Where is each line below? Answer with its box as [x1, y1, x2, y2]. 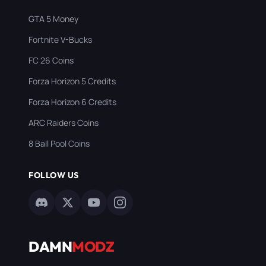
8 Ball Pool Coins [28, 137, 90, 149]
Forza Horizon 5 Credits [28, 75, 116, 87]
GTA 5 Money [28, 12, 78, 24]
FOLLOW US [28, 169, 79, 180]
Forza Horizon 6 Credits [28, 96, 116, 107]
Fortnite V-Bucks [28, 33, 92, 45]
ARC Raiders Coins [28, 116, 99, 128]
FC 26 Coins [28, 54, 74, 66]
